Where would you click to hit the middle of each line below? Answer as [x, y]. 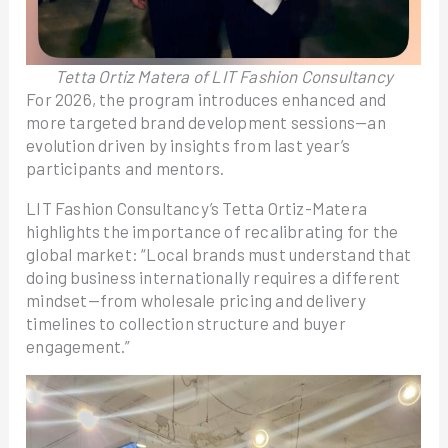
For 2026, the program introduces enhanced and [206, 99]
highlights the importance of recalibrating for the [212, 231]
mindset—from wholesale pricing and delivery [196, 300]
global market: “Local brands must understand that [218, 254]
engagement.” [78, 346]
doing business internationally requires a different [213, 277]
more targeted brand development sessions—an [206, 122]
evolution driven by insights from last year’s [188, 145]
